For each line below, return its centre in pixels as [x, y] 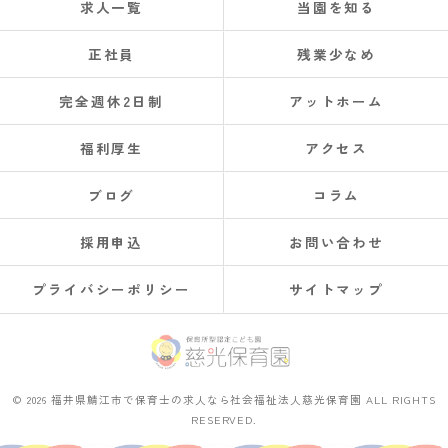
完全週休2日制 [111, 101]
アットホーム [336, 101]
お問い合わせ [336, 242]
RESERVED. [224, 419]
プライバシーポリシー [111, 289]
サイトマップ [336, 289]
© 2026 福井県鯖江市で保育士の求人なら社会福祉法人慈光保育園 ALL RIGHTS [224, 399]
